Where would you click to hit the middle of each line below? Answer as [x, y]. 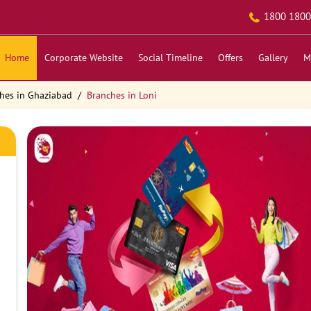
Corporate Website [83, 58]
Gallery [273, 58]
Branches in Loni [121, 95]
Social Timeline [170, 58]
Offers [230, 58]
